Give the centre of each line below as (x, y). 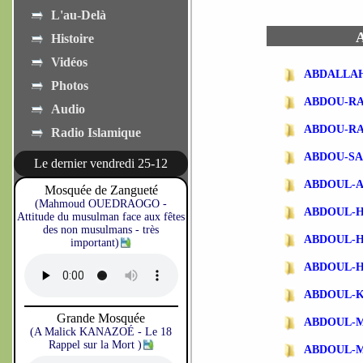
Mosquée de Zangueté (101, 190)
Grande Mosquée (101, 318)
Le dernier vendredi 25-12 (101, 163)
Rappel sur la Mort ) (95, 345)
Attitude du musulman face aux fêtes (101, 217)
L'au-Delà (79, 15)
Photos (70, 85)
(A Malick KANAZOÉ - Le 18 (101, 332)
